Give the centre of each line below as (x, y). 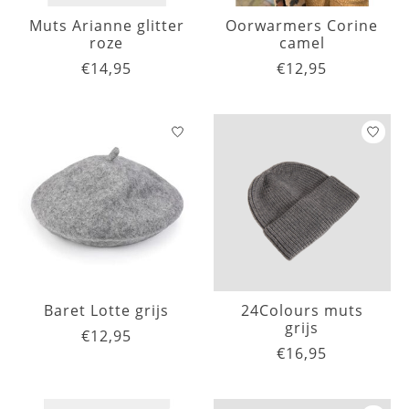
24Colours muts (302, 311)
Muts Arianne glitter (107, 26)
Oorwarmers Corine (302, 26)
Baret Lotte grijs (107, 311)
